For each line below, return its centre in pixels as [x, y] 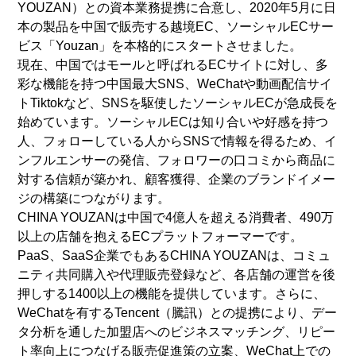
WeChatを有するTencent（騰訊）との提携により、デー [178, 313]
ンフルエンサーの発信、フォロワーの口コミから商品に [177, 161]
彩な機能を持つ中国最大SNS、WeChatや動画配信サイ [175, 84]
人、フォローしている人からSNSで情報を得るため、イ [178, 141]
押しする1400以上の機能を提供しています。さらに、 [172, 294]
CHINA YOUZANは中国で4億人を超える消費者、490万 [176, 218]
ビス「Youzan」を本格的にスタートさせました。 [160, 46]
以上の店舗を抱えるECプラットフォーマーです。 [161, 237]
